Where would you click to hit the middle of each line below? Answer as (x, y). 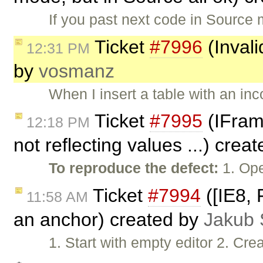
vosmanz (77, 71)
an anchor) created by (109, 220)
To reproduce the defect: (134, 168)
